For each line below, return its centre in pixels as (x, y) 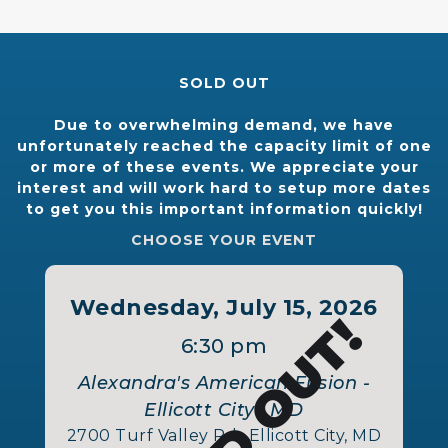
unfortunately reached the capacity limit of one (224, 145)
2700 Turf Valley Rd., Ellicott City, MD (224, 435)
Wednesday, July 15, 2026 (223, 307)
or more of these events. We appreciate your (224, 166)
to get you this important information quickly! (224, 208)
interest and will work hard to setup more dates (224, 187)
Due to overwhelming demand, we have (224, 124)
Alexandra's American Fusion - (224, 382)
